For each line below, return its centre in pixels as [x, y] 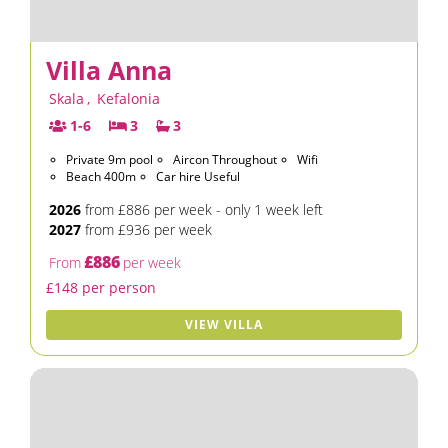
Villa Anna [109, 70]
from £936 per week [146, 229]
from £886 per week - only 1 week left [202, 209]
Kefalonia [128, 98]
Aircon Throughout [225, 159]
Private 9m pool [109, 159]
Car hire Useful [198, 176]
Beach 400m [101, 176]
